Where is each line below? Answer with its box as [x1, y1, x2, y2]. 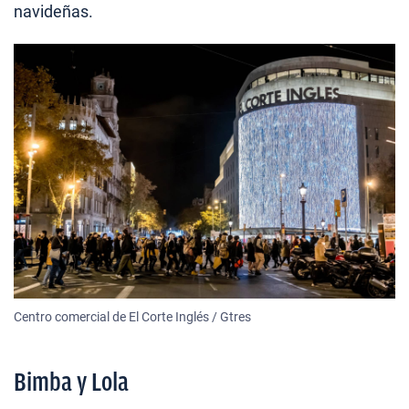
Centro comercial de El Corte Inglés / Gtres [14, 309, 251, 324]
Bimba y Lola [14, 367, 129, 396]
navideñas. [14, 2, 93, 22]
